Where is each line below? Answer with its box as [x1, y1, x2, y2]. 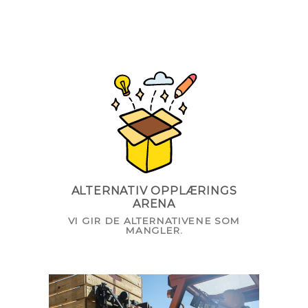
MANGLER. [125, 224, 183, 236]
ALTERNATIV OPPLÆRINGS [71, 184, 237, 197]
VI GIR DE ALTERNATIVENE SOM [67, 214, 241, 226]
